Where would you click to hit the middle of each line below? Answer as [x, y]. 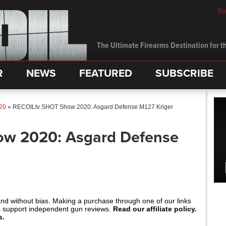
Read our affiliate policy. [155, 209]
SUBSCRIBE [184, 73]
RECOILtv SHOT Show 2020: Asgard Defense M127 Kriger [93, 107]
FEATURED [106, 73]
